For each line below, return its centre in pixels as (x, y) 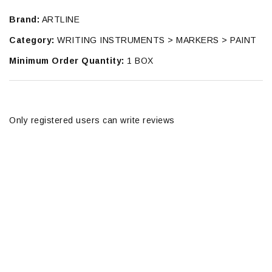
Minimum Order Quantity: (67, 61)
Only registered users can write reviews (92, 121)
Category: (32, 40)
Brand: (24, 20)
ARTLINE (59, 20)
